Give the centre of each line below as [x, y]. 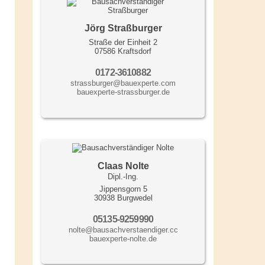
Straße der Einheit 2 [123, 42]
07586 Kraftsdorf [123, 51]
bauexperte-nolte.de [123, 238]
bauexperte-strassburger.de [123, 92]
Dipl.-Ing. [123, 176]
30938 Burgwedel [123, 198]
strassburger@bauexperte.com [123, 83]
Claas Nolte [123, 166]
